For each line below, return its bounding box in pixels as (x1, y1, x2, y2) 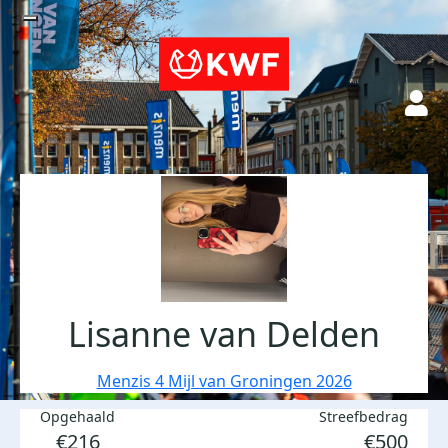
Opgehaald (40, 407, 115, 426)
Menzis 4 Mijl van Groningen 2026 (96, 370, 352, 392)
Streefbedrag (319, 407, 408, 426)
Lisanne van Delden (68, 311, 380, 357)
